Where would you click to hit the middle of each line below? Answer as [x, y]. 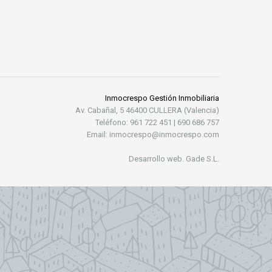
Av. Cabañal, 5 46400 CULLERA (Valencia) [147, 110]
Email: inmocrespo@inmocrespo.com [153, 135]
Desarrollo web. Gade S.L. [174, 159]
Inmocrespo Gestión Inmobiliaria [162, 98]
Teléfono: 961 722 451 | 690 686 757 [157, 123]
